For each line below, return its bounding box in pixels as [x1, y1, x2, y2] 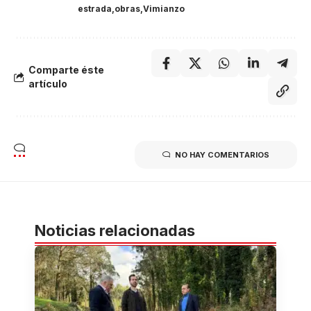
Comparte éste [28, 63, 104, 76]
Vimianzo [143, 3, 185, 14]
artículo [28, 77, 67, 90]
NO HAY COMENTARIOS [175, 149, 269, 160]
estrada [78, 3, 112, 14]
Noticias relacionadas [35, 221, 195, 239]
